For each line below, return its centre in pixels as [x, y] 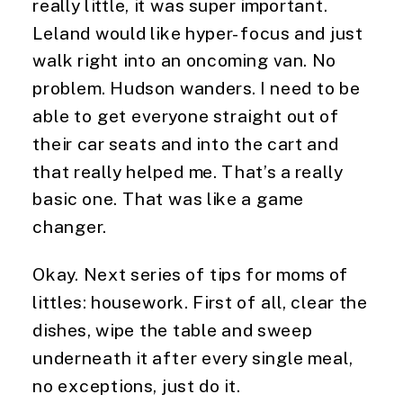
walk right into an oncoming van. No [185, 60]
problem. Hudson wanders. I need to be [197, 88]
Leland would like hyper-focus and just [198, 32]
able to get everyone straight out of [186, 116]
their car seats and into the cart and [186, 143]
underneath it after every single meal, [193, 357]
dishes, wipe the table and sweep [173, 330]
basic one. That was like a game [168, 198]
